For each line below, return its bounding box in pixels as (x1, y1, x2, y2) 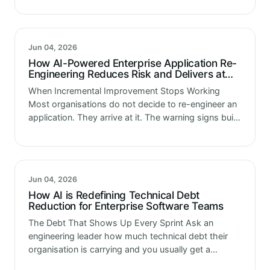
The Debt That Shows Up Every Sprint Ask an (28, 217, 213, 228)
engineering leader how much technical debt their (28, 230, 228, 241)
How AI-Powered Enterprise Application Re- (28, 56, 237, 69)
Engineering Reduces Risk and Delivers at (28, 67, 225, 80)
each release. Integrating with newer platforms (28, 138, 216, 149)
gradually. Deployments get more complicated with (28, 125, 235, 136)
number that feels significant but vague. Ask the (28, 257, 222, 268)
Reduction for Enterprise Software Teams (28, 199, 224, 212)
